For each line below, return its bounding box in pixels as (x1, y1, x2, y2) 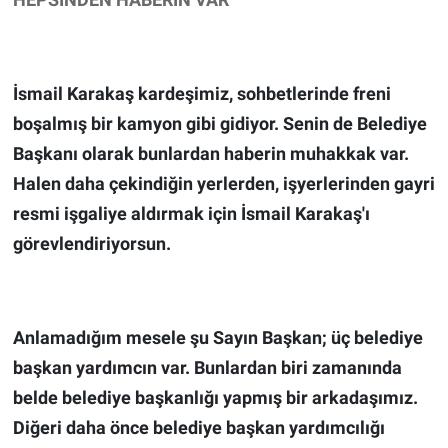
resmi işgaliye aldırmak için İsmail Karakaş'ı (12, 203, 370, 225)
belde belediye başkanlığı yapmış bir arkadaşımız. (12, 387, 418, 409)
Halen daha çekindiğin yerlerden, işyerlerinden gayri (12, 173, 435, 195)
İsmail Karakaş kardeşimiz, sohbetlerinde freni (12, 83, 391, 105)
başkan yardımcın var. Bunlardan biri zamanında (12, 357, 402, 379)
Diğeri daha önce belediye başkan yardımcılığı (12, 417, 385, 439)
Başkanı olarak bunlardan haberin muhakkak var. (12, 143, 409, 165)
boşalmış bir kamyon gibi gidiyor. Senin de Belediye (12, 113, 427, 135)
